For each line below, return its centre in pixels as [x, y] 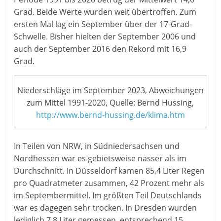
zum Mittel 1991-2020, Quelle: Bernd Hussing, [110, 102]
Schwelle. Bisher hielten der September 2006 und [105, 37]
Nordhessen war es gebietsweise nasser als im [100, 158]
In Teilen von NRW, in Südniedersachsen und [97, 146]
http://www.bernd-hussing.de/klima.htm [110, 115]
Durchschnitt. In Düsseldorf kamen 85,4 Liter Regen [110, 170]
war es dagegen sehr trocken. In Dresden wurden [106, 207]
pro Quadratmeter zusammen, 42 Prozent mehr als [109, 183]
